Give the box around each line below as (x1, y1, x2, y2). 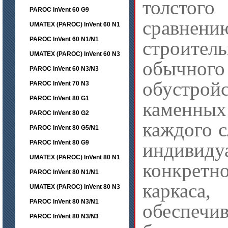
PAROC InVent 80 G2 (30, 109, 89, 117)
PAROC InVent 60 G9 (30, 6, 89, 13)
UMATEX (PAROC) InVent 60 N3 (30, 50, 120, 58)
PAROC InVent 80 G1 (30, 95, 89, 102)
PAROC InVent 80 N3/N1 (30, 198, 99, 205)
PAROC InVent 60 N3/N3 (30, 65, 99, 72)
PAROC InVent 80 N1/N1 (30, 168, 99, 176)
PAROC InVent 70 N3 (30, 80, 89, 87)
